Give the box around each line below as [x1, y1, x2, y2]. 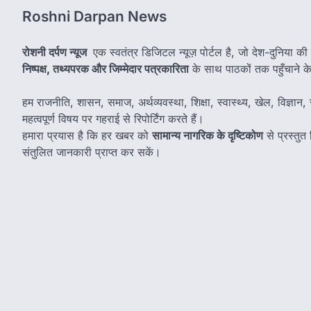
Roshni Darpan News [22, 8, 167, 26]
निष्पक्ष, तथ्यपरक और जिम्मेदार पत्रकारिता [22, 62, 189, 76]
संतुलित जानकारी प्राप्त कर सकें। [22, 145, 161, 160]
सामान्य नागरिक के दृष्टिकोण [152, 128, 263, 143]
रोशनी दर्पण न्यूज [22, 45, 90, 60]
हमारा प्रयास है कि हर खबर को [22, 128, 152, 143]
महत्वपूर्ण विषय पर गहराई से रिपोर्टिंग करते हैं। [22, 112, 204, 126]
